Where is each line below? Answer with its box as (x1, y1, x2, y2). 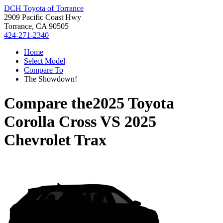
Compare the (4, 94, 93, 112)
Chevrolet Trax (4, 131, 107, 149)
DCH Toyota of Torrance (4, 4, 84, 12)
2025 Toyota (93, 94, 174, 112)
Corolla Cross (4, 112, 97, 131)
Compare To (24, 66, 63, 74)
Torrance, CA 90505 (4, 22, 69, 30)
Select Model (24, 57, 65, 65)
